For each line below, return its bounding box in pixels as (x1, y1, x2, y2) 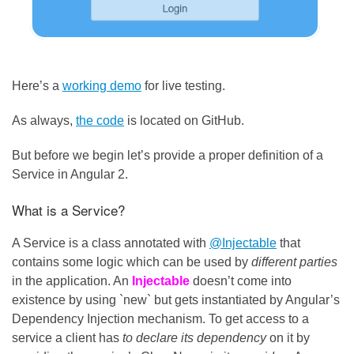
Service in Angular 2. (12, 168, 128, 182)
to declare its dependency (122, 330, 266, 345)
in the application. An (12, 273, 132, 288)
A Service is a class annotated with (12, 235, 209, 250)
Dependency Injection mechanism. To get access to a (12, 311, 309, 326)
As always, (12, 114, 76, 128)
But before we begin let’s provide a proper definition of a (12, 149, 323, 163)
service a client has (12, 330, 122, 345)
